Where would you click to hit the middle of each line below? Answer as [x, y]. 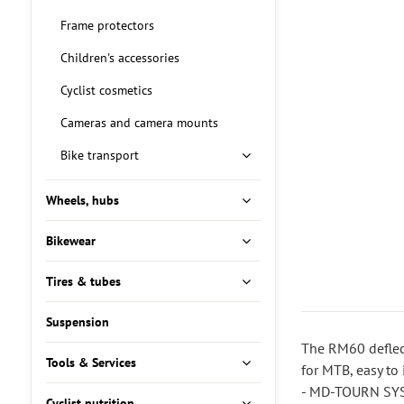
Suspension [77, 322]
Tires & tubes [83, 281]
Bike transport [99, 155]
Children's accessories [119, 58]
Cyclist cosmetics [106, 90]
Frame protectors [107, 25]
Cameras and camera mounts [139, 123]
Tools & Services [91, 363]
